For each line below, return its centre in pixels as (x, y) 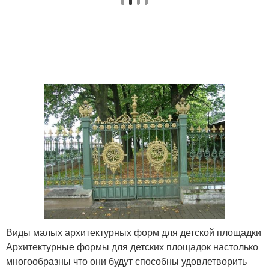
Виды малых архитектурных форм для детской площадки (134, 232)
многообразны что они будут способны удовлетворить (126, 261)
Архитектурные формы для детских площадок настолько (132, 246)
